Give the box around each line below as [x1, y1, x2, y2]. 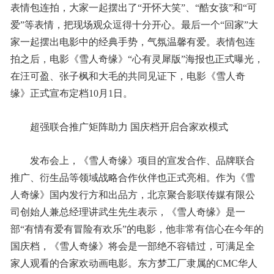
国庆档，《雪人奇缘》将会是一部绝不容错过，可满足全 [10, 241, 255, 251]
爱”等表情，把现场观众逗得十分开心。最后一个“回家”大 [10, 20, 258, 30]
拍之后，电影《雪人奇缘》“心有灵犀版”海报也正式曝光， [10, 54, 264, 64]
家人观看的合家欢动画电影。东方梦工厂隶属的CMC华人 [10, 258, 257, 268]
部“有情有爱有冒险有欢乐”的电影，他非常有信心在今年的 [10, 224, 264, 234]
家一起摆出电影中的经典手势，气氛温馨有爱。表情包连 [10, 37, 255, 47]
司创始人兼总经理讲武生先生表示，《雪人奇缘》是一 [10, 207, 245, 217]
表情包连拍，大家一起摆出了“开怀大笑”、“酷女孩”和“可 [10, 2, 257, 13]
